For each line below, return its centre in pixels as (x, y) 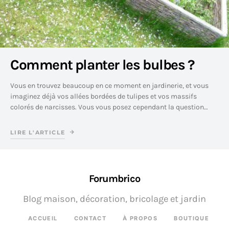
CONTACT (90, 218)
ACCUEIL (43, 218)
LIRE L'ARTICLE (38, 132)
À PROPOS (140, 218)
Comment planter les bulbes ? (102, 65)
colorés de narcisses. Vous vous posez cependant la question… (109, 107)
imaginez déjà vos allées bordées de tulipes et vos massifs (104, 96)
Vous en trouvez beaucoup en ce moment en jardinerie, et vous (109, 86)
